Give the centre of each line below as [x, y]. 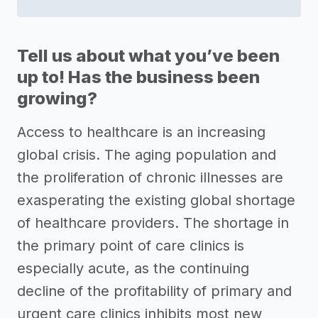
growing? [57, 98]
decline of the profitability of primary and [154, 291]
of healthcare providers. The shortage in [153, 223]
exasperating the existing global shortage [156, 200]
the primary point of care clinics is [131, 246]
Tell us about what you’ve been [148, 56]
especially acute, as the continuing [133, 268]
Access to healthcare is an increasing [141, 132]
